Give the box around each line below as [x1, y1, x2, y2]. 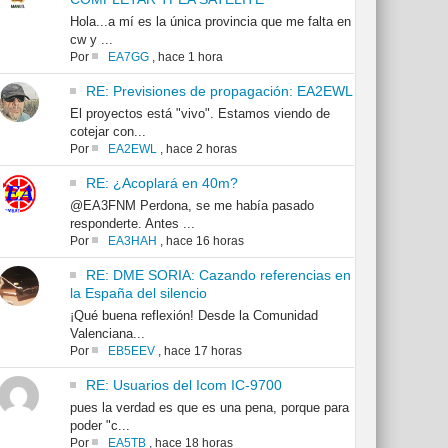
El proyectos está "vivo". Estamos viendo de [69, 106, 330, 122]
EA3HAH [107, 234, 157, 249]
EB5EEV [107, 344, 155, 359]
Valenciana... [69, 326, 145, 342]
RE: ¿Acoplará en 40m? [85, 175, 238, 192]
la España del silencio [69, 285, 207, 302]
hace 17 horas [163, 344, 242, 359]
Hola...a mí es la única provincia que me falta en [69, 14, 351, 30]
